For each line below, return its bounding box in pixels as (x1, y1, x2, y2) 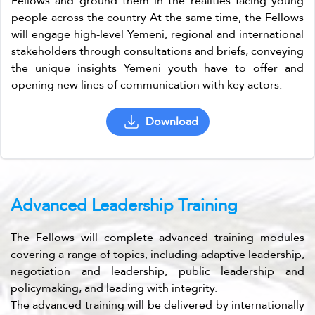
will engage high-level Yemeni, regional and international (11, 23, 304, 45)
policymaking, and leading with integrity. (11, 277, 217, 299)
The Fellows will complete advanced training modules (11, 226, 304, 248)
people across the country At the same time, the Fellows (11, 6, 304, 28)
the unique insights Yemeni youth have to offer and (11, 57, 304, 79)
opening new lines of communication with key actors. (11, 74, 282, 96)
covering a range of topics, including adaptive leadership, (11, 243, 304, 265)
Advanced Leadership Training (11, 189, 238, 221)
